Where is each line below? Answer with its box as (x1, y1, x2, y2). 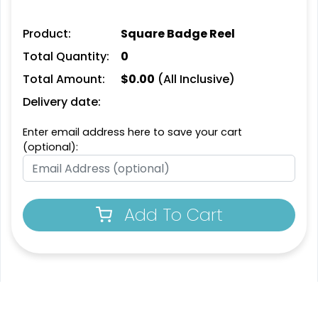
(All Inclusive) (154, 71, 235, 88)
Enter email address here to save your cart (23, 125, 242, 140)
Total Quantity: (23, 48, 109, 65)
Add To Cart (124, 203, 223, 227)
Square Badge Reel (120, 26, 235, 43)
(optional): (23, 140, 78, 155)
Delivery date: (23, 94, 101, 111)
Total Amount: (23, 71, 105, 88)
